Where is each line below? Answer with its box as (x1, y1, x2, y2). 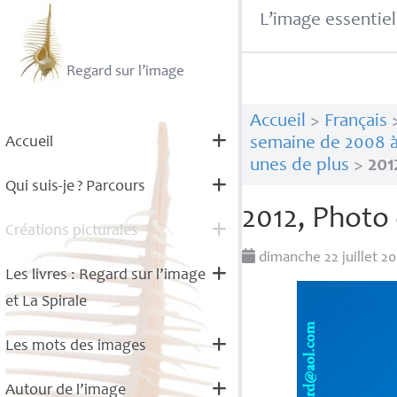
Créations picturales (4, 223, 138, 239)
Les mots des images (4, 339, 146, 354)
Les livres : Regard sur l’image (4, 268, 206, 284)
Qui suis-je (4, 179, 74, 195)
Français (323, 113, 387, 132)
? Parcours (76, 179, 145, 195)
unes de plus (249, 157, 349, 176)
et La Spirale (4, 294, 87, 310)
